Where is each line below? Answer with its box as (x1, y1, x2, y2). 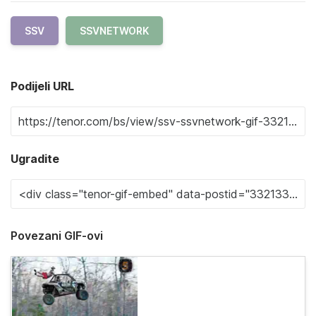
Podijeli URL (11, 79, 74, 93)
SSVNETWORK (80, 25, 149, 37)
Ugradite (11, 152, 59, 166)
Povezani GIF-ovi (11, 229, 103, 243)
